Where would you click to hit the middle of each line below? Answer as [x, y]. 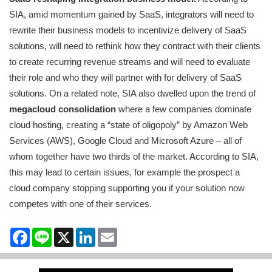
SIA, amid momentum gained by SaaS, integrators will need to [131, 15]
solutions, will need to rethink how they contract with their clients [135, 46]
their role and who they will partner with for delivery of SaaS [125, 78]
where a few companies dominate [184, 109]
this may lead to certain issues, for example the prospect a [124, 172]
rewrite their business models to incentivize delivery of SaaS [128, 30]
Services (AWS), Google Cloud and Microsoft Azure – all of [125, 141]
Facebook [49, 233]
